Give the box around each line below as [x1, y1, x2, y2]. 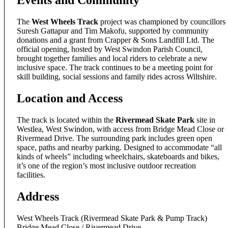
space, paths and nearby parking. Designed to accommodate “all [17, 142, 222, 152]
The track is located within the [17, 115, 116, 124]
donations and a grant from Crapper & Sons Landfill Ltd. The [17, 36, 214, 45]
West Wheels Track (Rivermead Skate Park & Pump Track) [17, 213, 207, 222]
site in [194, 115, 215, 124]
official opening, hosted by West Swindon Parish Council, [17, 45, 203, 54]
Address [17, 189, 59, 203]
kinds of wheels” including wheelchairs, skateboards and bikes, [17, 152, 219, 161]
